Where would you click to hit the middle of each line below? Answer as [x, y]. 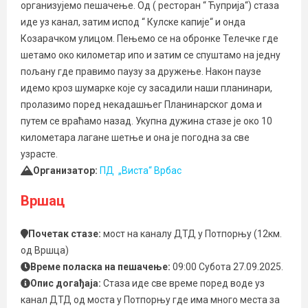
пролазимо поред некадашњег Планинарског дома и [141, 104]
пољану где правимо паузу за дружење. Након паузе [141, 71]
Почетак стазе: [64, 234]
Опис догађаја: [67, 283]
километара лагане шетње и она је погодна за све [135, 137]
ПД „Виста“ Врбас [140, 170]
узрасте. [39, 154]
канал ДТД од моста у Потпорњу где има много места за [150, 300]
